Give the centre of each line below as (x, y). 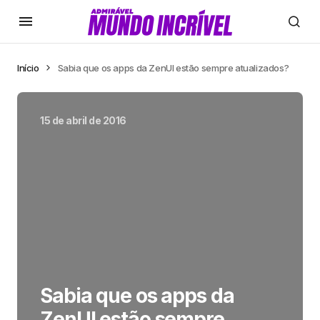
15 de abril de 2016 (83, 120)
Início (28, 68)
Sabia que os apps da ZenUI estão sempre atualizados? (173, 68)
